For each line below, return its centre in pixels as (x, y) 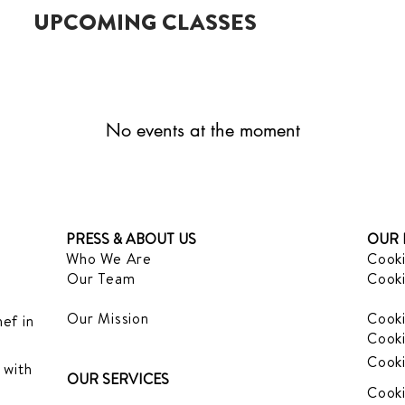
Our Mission (108, 318)
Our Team (101, 278)
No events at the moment (202, 130)
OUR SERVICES (118, 379)
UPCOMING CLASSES (145, 23)
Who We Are (109, 259)
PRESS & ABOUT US (131, 239)
